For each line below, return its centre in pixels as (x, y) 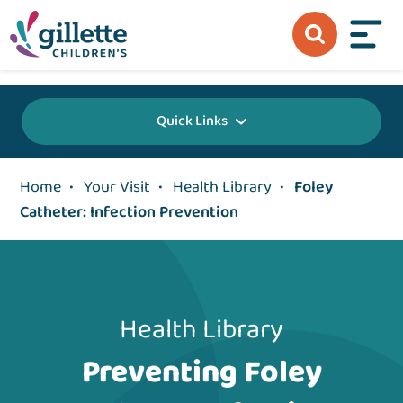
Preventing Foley (201, 373)
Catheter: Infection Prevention (130, 213)
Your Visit (117, 188)
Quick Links (192, 121)
